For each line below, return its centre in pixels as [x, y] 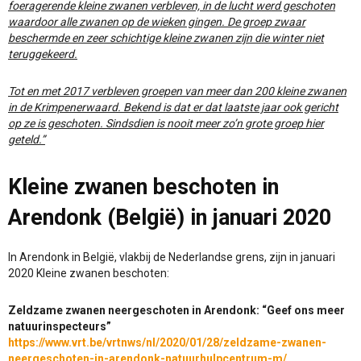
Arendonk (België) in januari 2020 [170, 218]
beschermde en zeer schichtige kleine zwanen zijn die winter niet [166, 38]
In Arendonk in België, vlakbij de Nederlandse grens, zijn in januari [172, 257]
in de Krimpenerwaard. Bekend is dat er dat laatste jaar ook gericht [173, 108]
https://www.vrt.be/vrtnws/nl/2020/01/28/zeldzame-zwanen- [167, 343]
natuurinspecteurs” [60, 327]
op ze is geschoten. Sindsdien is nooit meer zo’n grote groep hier [166, 124]
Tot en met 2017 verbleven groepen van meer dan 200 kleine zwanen [177, 91]
